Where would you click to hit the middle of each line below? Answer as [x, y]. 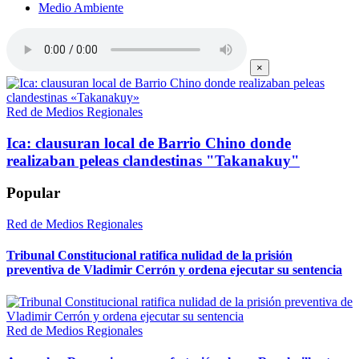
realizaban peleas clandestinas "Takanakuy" [153, 160]
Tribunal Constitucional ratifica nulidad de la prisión [149, 256]
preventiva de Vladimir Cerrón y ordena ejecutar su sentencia [174, 270]
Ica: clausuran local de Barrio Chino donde [149, 143]
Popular [33, 193]
